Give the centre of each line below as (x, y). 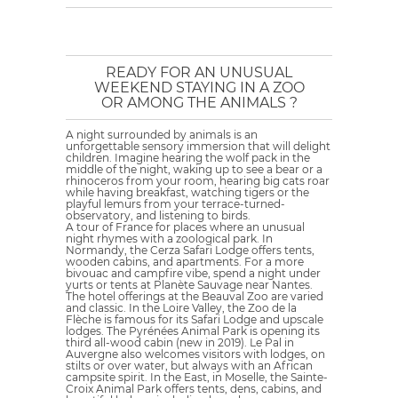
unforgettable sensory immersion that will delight (198, 146)
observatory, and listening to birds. (158, 215)
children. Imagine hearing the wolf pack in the (188, 158)
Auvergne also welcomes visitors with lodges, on (195, 354)
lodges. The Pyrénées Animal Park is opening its (193, 331)
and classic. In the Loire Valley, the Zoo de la (181, 308)
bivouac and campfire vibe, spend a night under (193, 273)
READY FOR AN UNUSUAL (199, 72)
